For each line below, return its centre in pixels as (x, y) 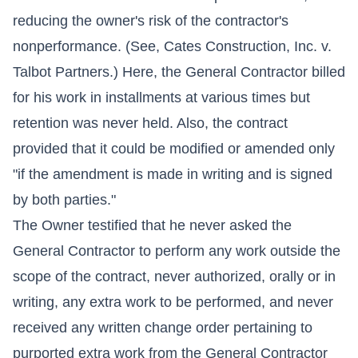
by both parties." (64, 199)
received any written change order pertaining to (163, 327)
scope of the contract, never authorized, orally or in (174, 276)
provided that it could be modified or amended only (174, 148)
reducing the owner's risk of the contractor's (151, 20)
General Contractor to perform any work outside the (177, 251)
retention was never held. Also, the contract (150, 123)
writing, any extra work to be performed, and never (173, 302)
